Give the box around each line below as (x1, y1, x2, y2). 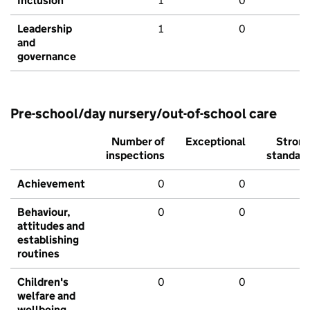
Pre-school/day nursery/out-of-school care (10, 105, 277, 122)
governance (17, 50, 76, 64)
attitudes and (17, 219, 84, 233)
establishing (17, 233, 79, 247)
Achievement (17, 177, 85, 191)
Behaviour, (17, 206, 71, 219)
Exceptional (185, 135, 246, 149)
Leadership (17, 22, 72, 36)
